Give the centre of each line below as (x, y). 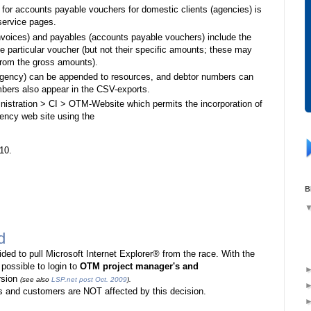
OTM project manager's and (139, 267)
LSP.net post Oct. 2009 (89, 280)
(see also (36, 280)
